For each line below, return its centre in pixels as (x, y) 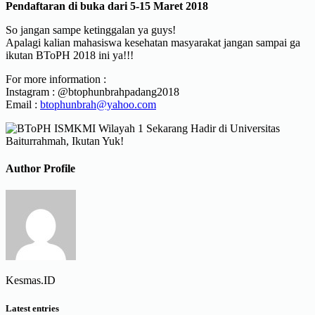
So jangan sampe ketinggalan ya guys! (91, 30)
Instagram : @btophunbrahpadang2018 (92, 91)
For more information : (56, 79)
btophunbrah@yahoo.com (98, 104)
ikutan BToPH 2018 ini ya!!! (70, 55)
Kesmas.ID (31, 281)
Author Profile (40, 169)
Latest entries (32, 308)
